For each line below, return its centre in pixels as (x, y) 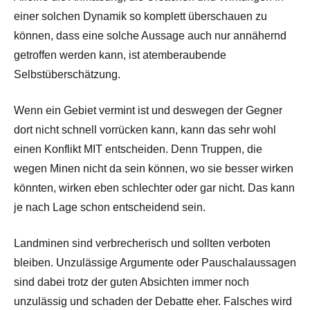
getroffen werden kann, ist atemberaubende (120, 55)
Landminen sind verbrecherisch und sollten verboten (142, 243)
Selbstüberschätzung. (67, 74)
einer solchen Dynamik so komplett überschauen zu (140, 16)
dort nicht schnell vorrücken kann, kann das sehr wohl (145, 129)
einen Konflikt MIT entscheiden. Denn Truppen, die (138, 149)
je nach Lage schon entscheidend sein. (110, 207)
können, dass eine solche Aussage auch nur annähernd (150, 35)
